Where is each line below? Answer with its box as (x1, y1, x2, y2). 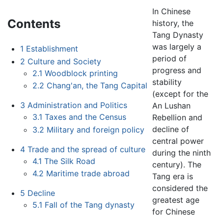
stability (152, 77, 182, 87)
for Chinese (152, 207, 195, 217)
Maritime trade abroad (46, 168, 130, 179)
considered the (152, 183, 208, 193)
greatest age (152, 195, 200, 205)
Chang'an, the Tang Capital (47, 81, 148, 91)
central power (152, 136, 204, 146)
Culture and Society (27, 56, 101, 66)
